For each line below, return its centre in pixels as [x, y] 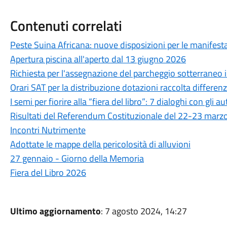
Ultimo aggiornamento [55, 211]
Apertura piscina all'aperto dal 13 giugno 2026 [98, 59]
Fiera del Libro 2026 [48, 173]
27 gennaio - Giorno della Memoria [77, 158]
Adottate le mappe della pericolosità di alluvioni [100, 144]
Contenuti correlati [66, 26]
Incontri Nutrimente [48, 130]
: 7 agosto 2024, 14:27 [144, 211]
